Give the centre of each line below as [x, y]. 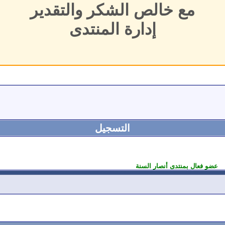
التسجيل [113, 128]
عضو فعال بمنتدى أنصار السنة [177, 166]
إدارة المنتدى [113, 29]
